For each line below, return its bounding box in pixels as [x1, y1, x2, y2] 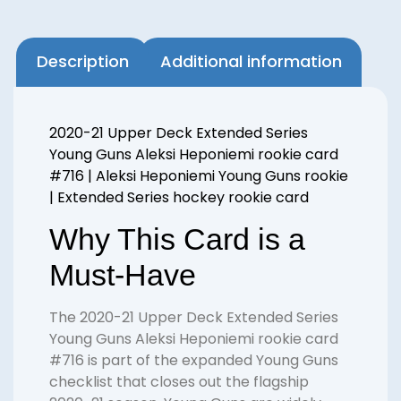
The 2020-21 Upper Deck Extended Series [49, 307, 338, 328]
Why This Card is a [49, 222, 305, 257]
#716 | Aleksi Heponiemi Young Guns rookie [49, 165, 348, 186]
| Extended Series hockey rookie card [49, 186, 309, 208]
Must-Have [49, 258, 196, 293]
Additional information [159, 50, 342, 73]
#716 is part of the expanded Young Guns [49, 350, 338, 371]
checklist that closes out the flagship [49, 371, 309, 393]
